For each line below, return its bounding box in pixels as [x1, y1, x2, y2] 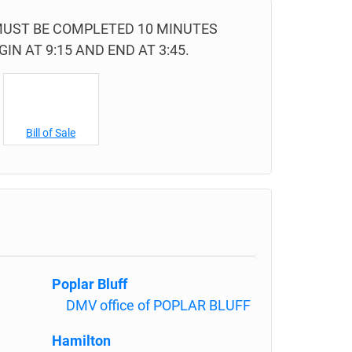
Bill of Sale [26, 126, 76, 139]
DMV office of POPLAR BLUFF [66, 297, 251, 313]
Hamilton [52, 332, 111, 349]
